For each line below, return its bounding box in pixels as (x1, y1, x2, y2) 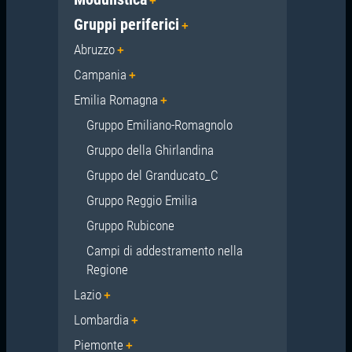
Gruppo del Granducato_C (86, 167, 218, 183)
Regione (86, 261, 128, 277)
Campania (73, 66, 126, 82)
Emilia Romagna (73, 91, 158, 108)
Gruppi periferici (73, 14, 179, 34)
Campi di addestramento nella (86, 242, 243, 258)
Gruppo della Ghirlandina (86, 141, 214, 158)
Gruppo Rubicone (86, 217, 174, 233)
